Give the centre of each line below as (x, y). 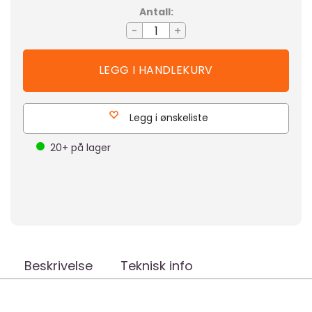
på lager (89, 148)
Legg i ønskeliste (169, 118)
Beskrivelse (58, 266)
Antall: (156, 12)
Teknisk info (157, 266)
